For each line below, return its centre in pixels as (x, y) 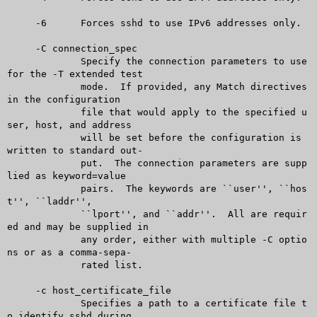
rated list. (29, 265)
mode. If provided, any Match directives (29, 86)
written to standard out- (75, 150)
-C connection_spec (21, 48)
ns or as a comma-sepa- (69, 252)
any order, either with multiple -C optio (29, 239)
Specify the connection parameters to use (29, 61)
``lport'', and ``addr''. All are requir (29, 214)
